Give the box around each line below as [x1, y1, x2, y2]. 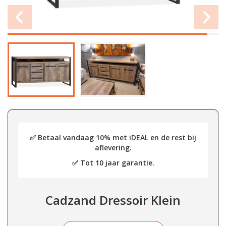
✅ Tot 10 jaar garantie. [72, 157, 154, 167]
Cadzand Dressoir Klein [45, 191, 181, 208]
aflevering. [94, 142, 132, 152]
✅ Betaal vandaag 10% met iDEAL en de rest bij [30, 132, 196, 142]
